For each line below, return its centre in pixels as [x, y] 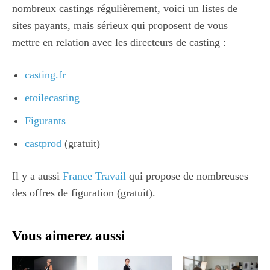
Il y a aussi [37, 176]
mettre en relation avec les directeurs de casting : [119, 42]
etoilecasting [52, 97]
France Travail [96, 176]
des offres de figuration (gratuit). [84, 193]
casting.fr [45, 74]
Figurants [45, 120]
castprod [45, 143]
